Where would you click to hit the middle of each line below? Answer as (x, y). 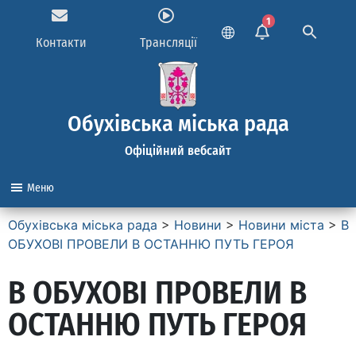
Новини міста (281, 225)
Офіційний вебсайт (178, 151)
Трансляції (168, 43)
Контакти (62, 43)
